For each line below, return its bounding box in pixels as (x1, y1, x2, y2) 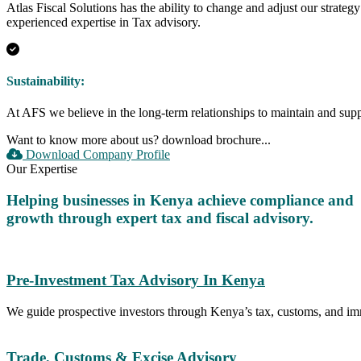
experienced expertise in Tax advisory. (6, 15, 201, 29)
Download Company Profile (23, 147, 170, 162)
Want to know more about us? (6, 133, 159, 147)
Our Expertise (6, 162, 77, 176)
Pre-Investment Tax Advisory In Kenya (6, 272, 265, 289)
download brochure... (162, 133, 271, 147)
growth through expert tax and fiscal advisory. (6, 209, 313, 226)
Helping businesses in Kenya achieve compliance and (6, 191, 354, 209)
